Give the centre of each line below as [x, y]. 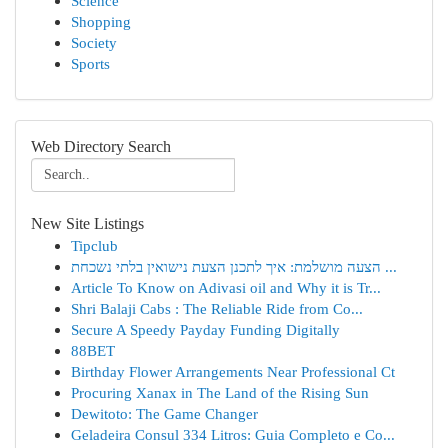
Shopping [101, 21]
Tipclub [94, 245]
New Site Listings [87, 223]
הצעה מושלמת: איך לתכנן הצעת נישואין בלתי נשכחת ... [389, 266]
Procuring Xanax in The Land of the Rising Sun [220, 392]
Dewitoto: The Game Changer [164, 413]
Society [94, 42]
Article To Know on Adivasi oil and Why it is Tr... [226, 287]
